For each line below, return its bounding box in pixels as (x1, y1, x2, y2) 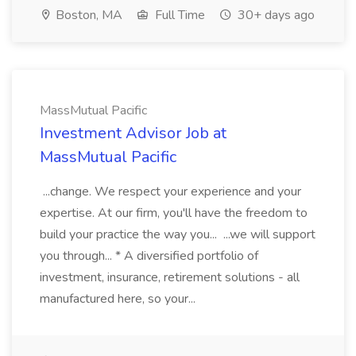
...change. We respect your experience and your (40, 183, 301, 200)
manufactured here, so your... (40, 290, 199, 308)
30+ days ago (234, 6, 315, 24)
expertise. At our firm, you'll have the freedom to (40, 204, 308, 222)
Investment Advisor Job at (40, 122, 226, 144)
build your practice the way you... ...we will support (40, 226, 315, 243)
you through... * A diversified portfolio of (40, 247, 258, 265)
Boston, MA (52, 6, 122, 24)
